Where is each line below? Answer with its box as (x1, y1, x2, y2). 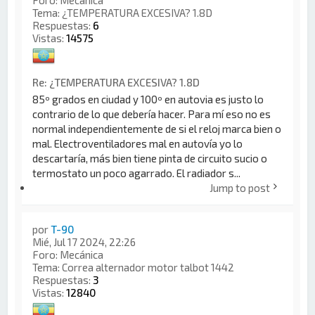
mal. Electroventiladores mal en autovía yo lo (32, 136, 243, 150)
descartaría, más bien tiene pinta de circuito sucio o (32, 151, 268, 165)
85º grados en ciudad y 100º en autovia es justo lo (32, 92, 264, 105)
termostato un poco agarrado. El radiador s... (32, 166, 241, 179)
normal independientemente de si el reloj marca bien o (32, 122, 282, 135)
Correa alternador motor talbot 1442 (62, 260, 235, 274)
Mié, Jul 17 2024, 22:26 (32, 235, 136, 248)
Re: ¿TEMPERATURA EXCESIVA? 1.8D (32, 76, 200, 89)
